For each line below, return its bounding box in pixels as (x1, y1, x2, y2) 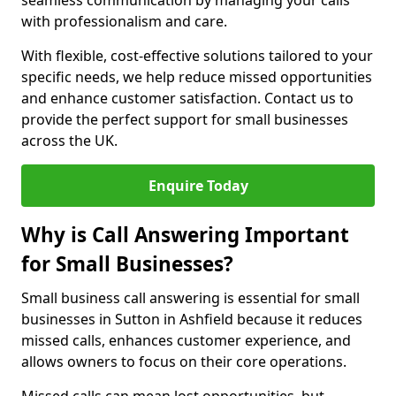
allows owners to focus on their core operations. (21, 352, 346, 371)
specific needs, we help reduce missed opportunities (21, 67, 372, 87)
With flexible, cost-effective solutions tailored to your (21, 46, 373, 65)
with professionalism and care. (21, 11, 227, 31)
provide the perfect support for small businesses (21, 110, 348, 129)
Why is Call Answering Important (21, 221, 349, 248)
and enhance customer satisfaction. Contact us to (21, 88, 354, 108)
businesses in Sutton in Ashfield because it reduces (21, 309, 362, 329)
